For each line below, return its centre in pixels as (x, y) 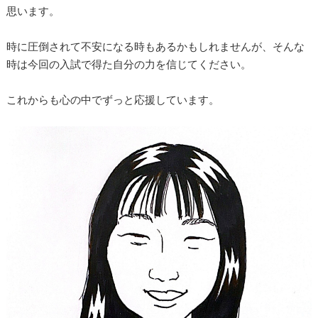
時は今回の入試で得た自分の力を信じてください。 (129, 64)
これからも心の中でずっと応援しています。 (113, 99)
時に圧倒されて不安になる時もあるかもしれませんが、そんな (155, 46)
